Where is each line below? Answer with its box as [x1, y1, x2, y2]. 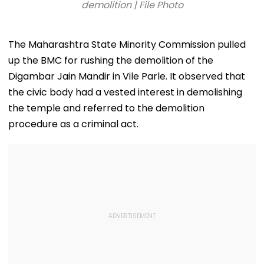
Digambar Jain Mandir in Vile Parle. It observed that [8, 69, 245, 83]
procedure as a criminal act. [8, 117, 138, 131]
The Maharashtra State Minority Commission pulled [8, 37, 246, 51]
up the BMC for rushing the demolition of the [8, 53, 213, 67]
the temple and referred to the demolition [8, 101, 204, 115]
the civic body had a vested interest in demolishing [8, 85, 242, 99]
